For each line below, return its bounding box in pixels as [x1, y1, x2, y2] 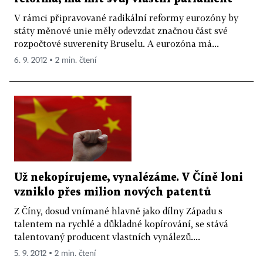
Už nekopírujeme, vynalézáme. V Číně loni [14, 173, 243, 183]
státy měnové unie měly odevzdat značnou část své [14, 25, 228, 36]
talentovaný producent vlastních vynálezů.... [14, 231, 200, 242]
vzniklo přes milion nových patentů [14, 187, 211, 198]
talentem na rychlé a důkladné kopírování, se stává [14, 218, 228, 230]
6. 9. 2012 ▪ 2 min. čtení [14, 56, 96, 65]
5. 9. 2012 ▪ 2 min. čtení [14, 249, 96, 258]
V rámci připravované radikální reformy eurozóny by [14, 12, 238, 23]
